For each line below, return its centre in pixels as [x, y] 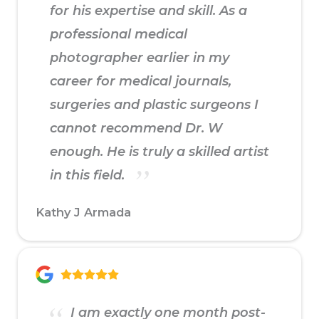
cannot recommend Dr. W [136, 129]
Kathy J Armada [83, 213]
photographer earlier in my [140, 58]
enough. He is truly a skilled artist [159, 152]
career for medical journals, [141, 82]
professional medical [119, 35]
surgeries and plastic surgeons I [154, 105]
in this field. [89, 176]
